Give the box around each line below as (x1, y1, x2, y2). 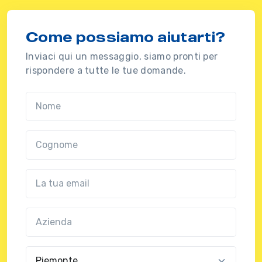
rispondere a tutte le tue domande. (26, 64, 186, 76)
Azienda (25, 208, 59, 218)
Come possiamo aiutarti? (26, 28, 226, 45)
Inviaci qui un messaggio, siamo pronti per (26, 50, 218, 62)
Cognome (25, 130, 63, 141)
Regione (25, 246, 57, 257)
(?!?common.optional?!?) (58, 208, 158, 218)
